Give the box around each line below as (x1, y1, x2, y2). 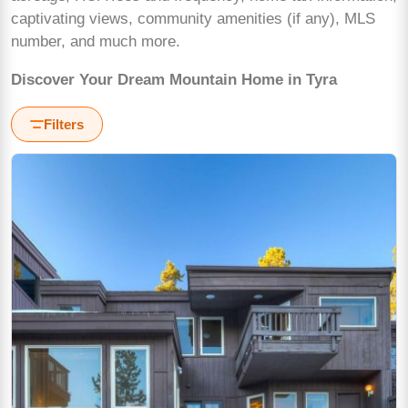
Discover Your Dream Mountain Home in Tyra (11, 70, 337, 88)
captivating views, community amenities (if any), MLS (11, 10, 375, 28)
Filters (44, 116, 84, 132)
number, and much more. (11, 33, 180, 51)
